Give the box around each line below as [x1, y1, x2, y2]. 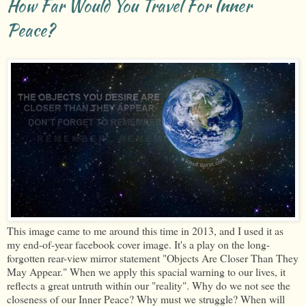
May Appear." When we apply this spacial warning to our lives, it [7, 264, 286, 279]
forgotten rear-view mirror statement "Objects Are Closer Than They [7, 250, 298, 265]
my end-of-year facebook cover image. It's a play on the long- [7, 236, 270, 251]
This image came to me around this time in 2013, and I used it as [7, 223, 283, 238]
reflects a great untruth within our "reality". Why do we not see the [7, 277, 290, 292]
